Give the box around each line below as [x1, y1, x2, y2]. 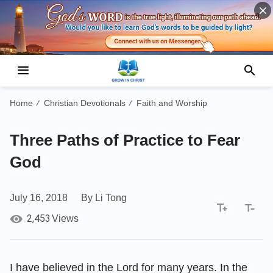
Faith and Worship [136, 97, 207, 108]
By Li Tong [81, 192, 127, 203]
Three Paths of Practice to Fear [10, 130, 240, 149]
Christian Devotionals [44, 97, 126, 108]
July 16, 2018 [10, 192, 68, 203]
